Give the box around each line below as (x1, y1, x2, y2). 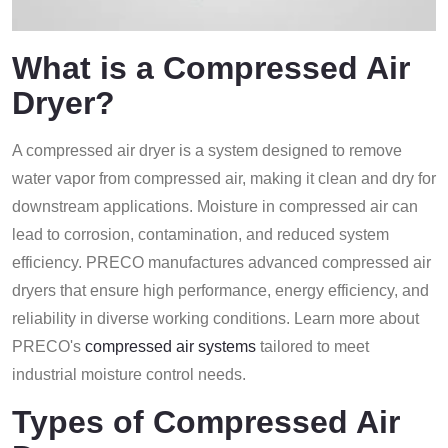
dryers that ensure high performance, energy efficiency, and (12, 282, 429, 299)
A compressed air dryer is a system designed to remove (12, 142, 402, 159)
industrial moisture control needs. (12, 366, 246, 383)
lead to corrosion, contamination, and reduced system (12, 226, 389, 243)
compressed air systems (85, 338, 256, 355)
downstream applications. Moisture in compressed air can (12, 198, 418, 215)
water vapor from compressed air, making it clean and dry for (12, 170, 436, 187)
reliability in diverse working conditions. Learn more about (12, 310, 419, 327)
